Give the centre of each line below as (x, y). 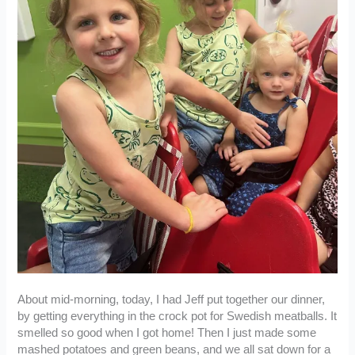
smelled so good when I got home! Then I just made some (167, 332)
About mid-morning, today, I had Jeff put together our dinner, (172, 299)
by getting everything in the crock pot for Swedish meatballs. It (177, 316)
